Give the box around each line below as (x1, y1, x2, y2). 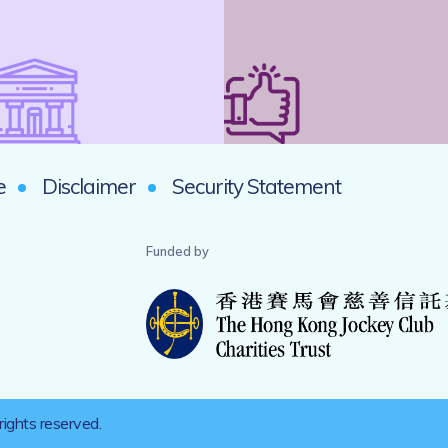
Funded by (146, 243, 209, 259)
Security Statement (172, 173, 341, 199)
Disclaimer (42, 173, 136, 199)
